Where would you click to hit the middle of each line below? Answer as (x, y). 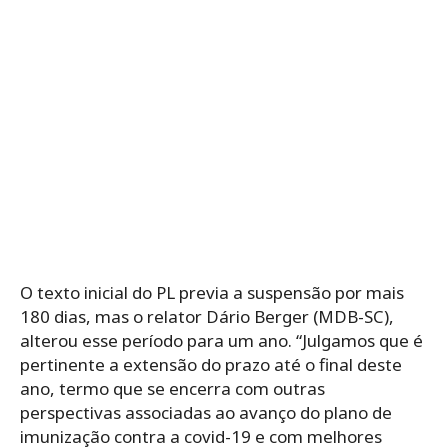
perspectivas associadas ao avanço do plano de (206, 412)
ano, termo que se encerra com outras (172, 388)
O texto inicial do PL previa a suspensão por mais (212, 292)
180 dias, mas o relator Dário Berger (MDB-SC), (207, 316)
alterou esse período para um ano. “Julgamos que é (221, 340)
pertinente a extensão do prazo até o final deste (211, 364)
